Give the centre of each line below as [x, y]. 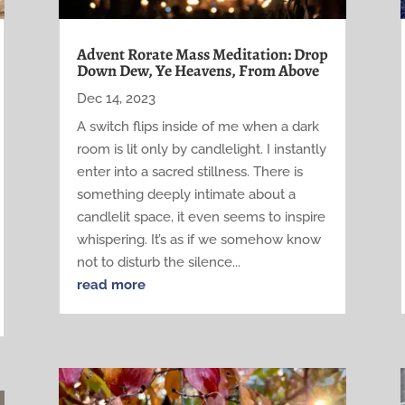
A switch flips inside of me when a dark [198, 126]
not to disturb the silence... [158, 262]
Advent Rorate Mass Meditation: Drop [202, 54]
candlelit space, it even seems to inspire [201, 217]
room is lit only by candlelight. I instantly [201, 149]
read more [111, 284]
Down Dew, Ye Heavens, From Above [198, 70]
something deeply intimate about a [186, 194]
